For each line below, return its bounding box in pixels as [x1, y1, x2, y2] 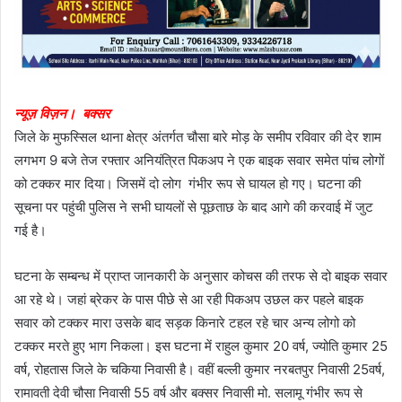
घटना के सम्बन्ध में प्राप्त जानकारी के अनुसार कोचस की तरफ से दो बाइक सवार [14, 267, 388, 284]
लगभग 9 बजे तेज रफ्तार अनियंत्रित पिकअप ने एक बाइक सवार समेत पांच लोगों [14, 151, 384, 169]
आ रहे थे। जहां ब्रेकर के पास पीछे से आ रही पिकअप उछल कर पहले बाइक [14, 290, 363, 308]
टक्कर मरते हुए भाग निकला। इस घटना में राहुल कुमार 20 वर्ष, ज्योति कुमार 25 [14, 336, 388, 354]
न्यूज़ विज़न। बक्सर [14, 104, 114, 122]
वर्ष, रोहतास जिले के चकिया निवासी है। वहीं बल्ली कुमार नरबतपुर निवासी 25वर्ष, [14, 360, 385, 378]
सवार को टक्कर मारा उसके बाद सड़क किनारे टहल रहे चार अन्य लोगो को [14, 313, 355, 331]
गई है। [14, 221, 47, 239]
